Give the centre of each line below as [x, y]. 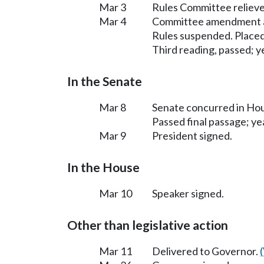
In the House [103, 167]
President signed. [192, 135]
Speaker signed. [188, 193]
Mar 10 [115, 193]
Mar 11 [115, 251]
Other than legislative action [148, 225]
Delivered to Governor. [206, 251]
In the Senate [105, 81]
